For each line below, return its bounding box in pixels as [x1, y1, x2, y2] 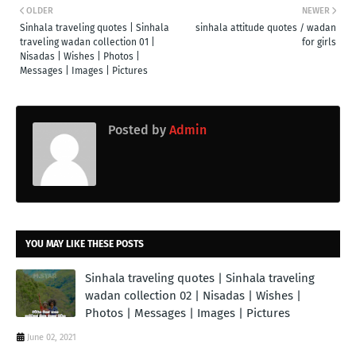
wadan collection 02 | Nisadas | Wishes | [85, 288, 301, 303]
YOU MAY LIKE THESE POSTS [25, 238, 144, 250]
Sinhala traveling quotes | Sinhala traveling [85, 270, 315, 285]
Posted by [108, 122, 166, 137]
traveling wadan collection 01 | [20, 36, 155, 48]
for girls [302, 36, 336, 48]
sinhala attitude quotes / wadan [195, 21, 336, 33]
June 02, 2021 [27, 331, 76, 342]
